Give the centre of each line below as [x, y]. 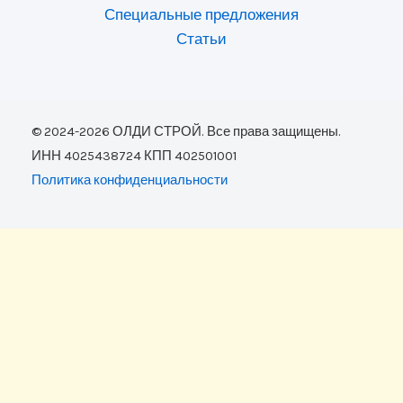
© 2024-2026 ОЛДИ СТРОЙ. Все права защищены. [186, 132]
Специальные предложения [201, 14]
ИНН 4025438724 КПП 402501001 [134, 156]
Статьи [201, 39]
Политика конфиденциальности [130, 180]
